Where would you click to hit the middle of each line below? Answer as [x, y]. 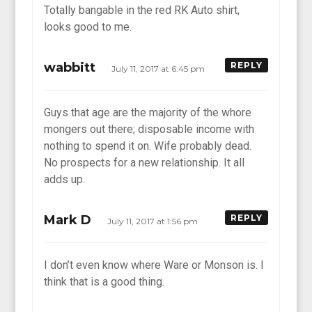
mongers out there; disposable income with [149, 129]
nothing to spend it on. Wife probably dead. [148, 146]
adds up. [65, 179]
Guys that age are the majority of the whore [148, 112]
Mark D [68, 220]
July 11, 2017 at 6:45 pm [159, 68]
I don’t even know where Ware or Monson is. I [154, 265]
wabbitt [70, 67]
